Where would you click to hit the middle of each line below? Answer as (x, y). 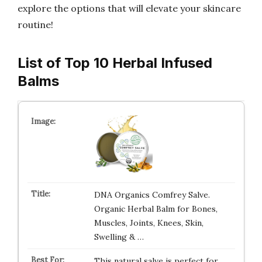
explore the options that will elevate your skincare (129, 8)
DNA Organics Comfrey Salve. (152, 195)
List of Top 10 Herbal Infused (115, 63)
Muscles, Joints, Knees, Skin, (149, 223)
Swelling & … (119, 237)
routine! (35, 25)
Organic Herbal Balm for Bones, (156, 209)
